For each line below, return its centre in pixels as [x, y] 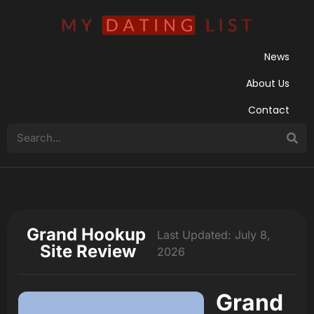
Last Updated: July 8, [214, 235]
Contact [269, 110]
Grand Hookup [86, 234]
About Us [268, 83]
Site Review [88, 251]
